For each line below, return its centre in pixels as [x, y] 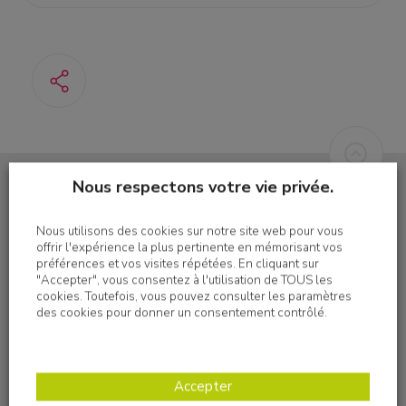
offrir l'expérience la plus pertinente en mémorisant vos [189, 248]
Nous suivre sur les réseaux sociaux [203, 382]
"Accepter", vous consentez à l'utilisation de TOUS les [184, 280]
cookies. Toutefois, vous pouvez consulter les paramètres [194, 297]
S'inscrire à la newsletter [107, 237]
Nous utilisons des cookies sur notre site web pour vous [190, 232]
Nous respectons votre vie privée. [203, 186]
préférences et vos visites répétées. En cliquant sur [178, 264]
